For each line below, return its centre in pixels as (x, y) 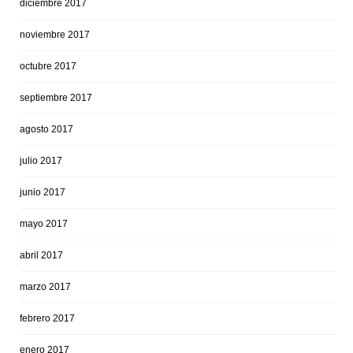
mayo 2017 (44, 223)
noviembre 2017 (55, 34)
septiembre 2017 (56, 97)
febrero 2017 (47, 318)
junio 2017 (43, 192)
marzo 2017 (45, 286)
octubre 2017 (48, 66)
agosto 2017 (46, 129)
